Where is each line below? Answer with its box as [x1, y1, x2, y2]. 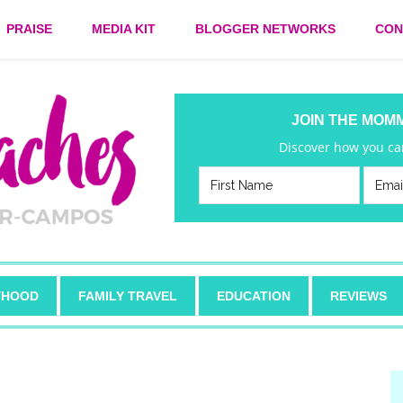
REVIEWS [330, 289, 387, 303]
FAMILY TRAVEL [78, 289, 177, 303]
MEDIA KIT [92, 22, 156, 36]
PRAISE [6, 22, 52, 36]
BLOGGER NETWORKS [195, 22, 336, 36]
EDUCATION [217, 289, 291, 303]
